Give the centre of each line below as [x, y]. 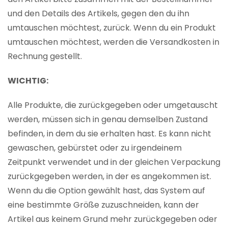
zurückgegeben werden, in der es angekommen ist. [109, 177]
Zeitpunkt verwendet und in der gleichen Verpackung [114, 162]
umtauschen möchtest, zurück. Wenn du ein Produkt [112, 28]
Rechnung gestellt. [45, 56]
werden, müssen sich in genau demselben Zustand [108, 120]
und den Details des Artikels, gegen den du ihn [98, 14]
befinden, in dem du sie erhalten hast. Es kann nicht [109, 134]
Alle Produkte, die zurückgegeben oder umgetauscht [113, 105]
